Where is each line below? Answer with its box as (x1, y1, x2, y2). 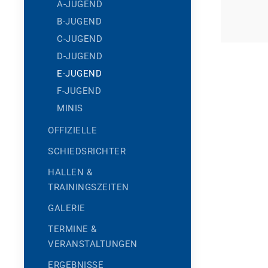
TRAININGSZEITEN (48, 182, 129, 193)
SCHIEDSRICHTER (48, 146, 126, 157)
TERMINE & (48, 224, 97, 234)
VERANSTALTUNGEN (48, 239, 138, 249)
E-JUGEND (57, 68, 102, 79)
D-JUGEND (57, 51, 102, 62)
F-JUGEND (57, 86, 101, 96)
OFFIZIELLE (48, 125, 97, 136)
